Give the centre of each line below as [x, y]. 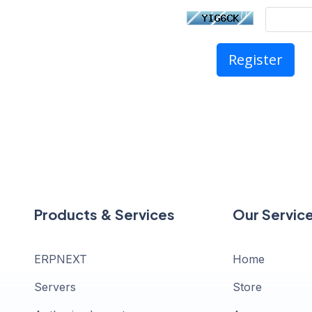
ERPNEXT [61, 259]
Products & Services [104, 214]
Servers [55, 287]
